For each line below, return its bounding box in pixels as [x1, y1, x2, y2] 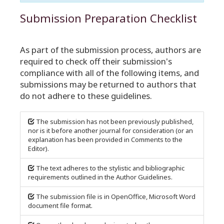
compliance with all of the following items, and [20, 67, 199, 78]
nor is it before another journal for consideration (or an [28, 126, 193, 135]
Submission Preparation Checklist [20, 10, 197, 26]
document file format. [28, 201, 92, 210]
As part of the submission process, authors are [20, 44, 201, 55]
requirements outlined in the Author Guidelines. [28, 172, 172, 181]
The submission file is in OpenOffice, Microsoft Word [36, 192, 195, 201]
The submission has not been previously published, [36, 117, 193, 126]
